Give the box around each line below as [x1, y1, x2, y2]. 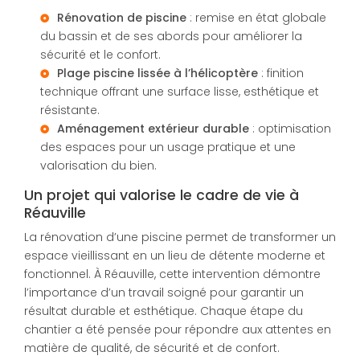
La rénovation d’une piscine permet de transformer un [24, 229, 336, 246]
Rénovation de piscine [57, 9, 186, 26]
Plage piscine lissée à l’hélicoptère [57, 64, 258, 81]
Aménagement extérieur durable [57, 120, 249, 137]
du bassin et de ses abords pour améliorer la [40, 27, 302, 44]
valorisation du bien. [40, 157, 157, 174]
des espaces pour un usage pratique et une [40, 138, 296, 155]
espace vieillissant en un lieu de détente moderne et [24, 247, 325, 264]
